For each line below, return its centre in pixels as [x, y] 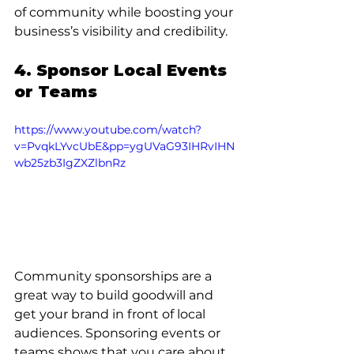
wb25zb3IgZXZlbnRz [70, 163]
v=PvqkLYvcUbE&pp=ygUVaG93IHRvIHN [124, 147]
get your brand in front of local [111, 314]
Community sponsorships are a [115, 276]
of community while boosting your [125, 13]
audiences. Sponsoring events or [119, 333]
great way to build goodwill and [115, 295]
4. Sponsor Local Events [123, 71]
